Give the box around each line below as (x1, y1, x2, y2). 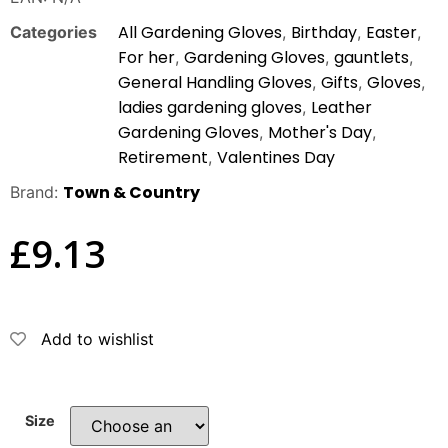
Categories (10, 21, 97, 42)
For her (118, 45, 175, 69)
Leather (311, 95, 372, 119)
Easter (366, 20, 417, 44)
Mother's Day (268, 120, 372, 144)
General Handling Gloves (118, 70, 312, 94)
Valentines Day (217, 145, 335, 169)
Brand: (10, 182, 63, 203)
